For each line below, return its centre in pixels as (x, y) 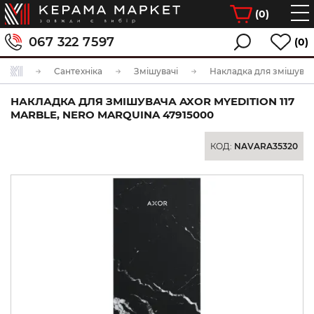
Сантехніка (78, 71)
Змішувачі (156, 71)
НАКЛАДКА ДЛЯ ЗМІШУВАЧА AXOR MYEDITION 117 (152, 101)
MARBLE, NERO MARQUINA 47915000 (112, 115)
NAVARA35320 (266, 146)
